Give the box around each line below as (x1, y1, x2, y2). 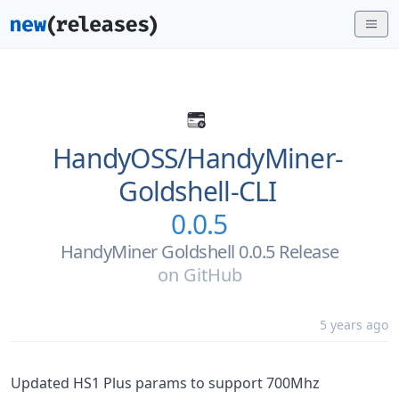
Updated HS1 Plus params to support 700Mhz (11, 373, 320, 393)
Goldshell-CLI (118, 173, 277, 209)
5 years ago (320, 316, 388, 333)
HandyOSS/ (53, 140, 187, 176)
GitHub (183, 263, 242, 287)
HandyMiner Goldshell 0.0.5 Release (60, 240, 339, 264)
